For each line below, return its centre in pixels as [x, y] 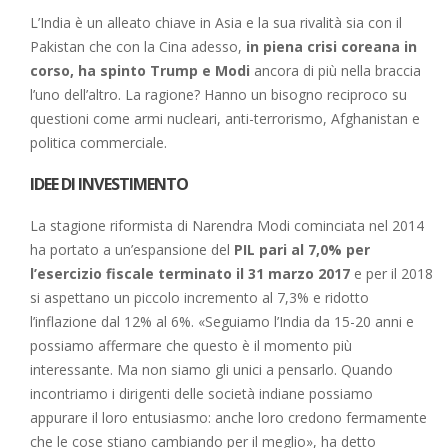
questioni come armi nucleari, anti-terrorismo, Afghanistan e [225, 118]
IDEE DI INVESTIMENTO [109, 184]
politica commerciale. [98, 142]
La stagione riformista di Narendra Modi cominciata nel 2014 [227, 225]
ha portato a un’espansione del [132, 249]
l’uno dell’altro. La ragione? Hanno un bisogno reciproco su [218, 94]
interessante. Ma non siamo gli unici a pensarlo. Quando [211, 369]
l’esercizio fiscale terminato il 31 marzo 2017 [190, 273]
